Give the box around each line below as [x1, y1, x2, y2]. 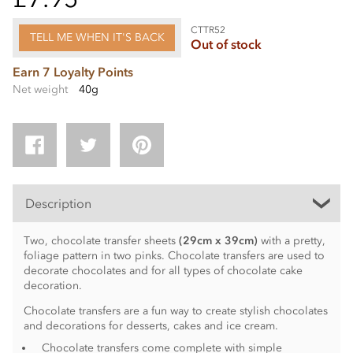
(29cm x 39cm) [178, 233, 261, 247]
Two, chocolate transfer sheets [23, 233, 179, 247]
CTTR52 [191, 24, 226, 35]
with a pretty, [260, 233, 325, 247]
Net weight [13, 83, 68, 96]
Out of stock [191, 35, 262, 52]
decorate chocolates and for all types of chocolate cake [23, 263, 303, 277]
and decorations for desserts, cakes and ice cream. [23, 319, 278, 333]
